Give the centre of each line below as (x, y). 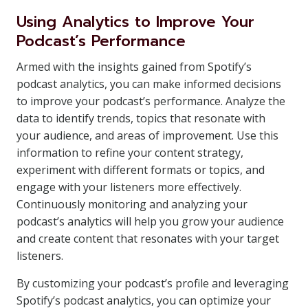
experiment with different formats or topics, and (141, 170)
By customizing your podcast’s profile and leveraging (153, 283)
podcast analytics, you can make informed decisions (149, 84)
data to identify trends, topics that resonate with (141, 118)
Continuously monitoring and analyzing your (132, 204)
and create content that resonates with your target (148, 239)
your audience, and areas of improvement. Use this (147, 135)
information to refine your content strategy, (130, 153)
